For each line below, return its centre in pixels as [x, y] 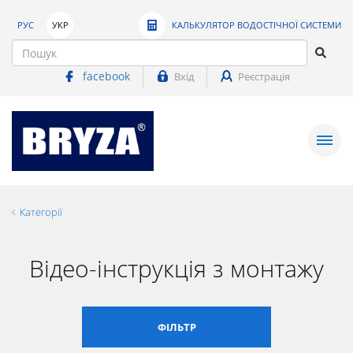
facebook [106, 76]
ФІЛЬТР [176, 327]
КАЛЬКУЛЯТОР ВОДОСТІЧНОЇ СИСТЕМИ [256, 25]
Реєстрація [264, 76]
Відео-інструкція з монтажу [176, 268]
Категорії [41, 212]
